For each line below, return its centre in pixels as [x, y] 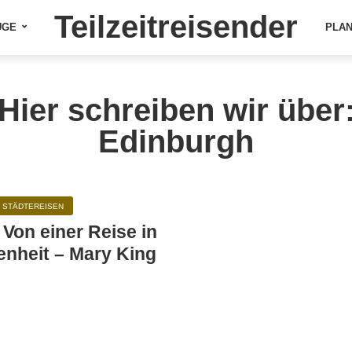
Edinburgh [176, 141]
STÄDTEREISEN [33, 206]
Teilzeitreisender [176, 27]
